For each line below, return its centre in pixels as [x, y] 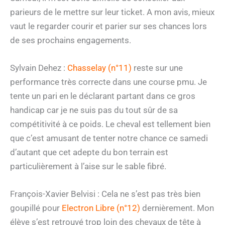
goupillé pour [36, 208]
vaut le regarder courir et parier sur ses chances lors [108, 26]
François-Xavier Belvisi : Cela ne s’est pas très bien [105, 194]
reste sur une [157, 68]
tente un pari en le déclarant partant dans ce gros [103, 96]
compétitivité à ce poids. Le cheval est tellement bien [110, 124]
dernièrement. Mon [177, 208]
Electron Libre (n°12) [101, 208]
